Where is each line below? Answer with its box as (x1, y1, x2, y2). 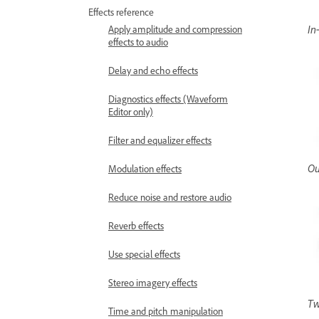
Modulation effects (108, 162, 182, 174)
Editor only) (108, 105, 153, 117)
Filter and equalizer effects (108, 134, 211, 146)
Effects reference (88, 6, 154, 18)
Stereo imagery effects (108, 276, 197, 288)
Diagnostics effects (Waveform (108, 93, 228, 105)
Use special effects (108, 248, 180, 260)
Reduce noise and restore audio (108, 191, 231, 203)
